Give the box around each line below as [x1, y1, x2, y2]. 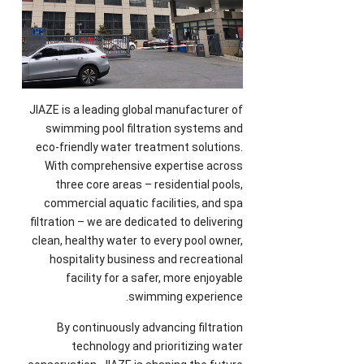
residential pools [154, 177, 241, 191]
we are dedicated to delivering [87, 214, 244, 228]
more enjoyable [163, 271, 244, 284]
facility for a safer [66, 271, 159, 284]
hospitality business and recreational [50, 252, 244, 266]
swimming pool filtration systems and [45, 121, 244, 135]
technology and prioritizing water [71, 339, 244, 353]
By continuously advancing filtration [57, 320, 244, 334]
